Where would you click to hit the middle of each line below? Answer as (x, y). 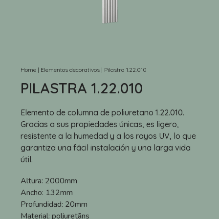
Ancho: (33, 193)
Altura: (33, 181)
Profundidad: (43, 204)
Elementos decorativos (70, 70)
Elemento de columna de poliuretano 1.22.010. (102, 112)
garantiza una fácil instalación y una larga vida (106, 148)
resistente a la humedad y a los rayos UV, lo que (108, 136)
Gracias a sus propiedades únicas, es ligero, (100, 124)
